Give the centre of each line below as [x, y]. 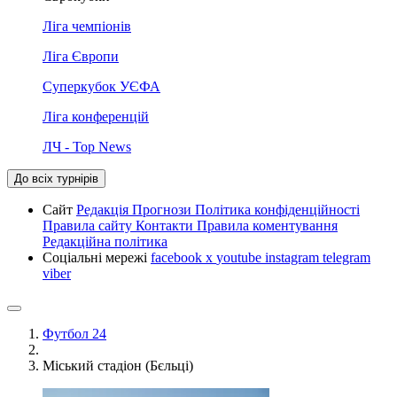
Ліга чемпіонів [87, 26]
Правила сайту [89, 226]
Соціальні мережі [97, 257]
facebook [178, 257]
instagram [294, 257]
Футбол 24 [74, 334]
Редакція [104, 210]
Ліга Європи [81, 56]
